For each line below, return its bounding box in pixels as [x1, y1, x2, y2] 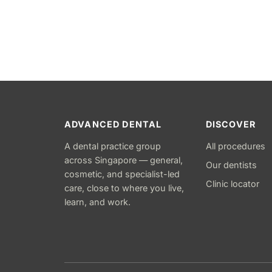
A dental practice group [64, 140, 161, 151]
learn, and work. [64, 196, 131, 207]
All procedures [205, 140, 265, 151]
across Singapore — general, [64, 154, 183, 165]
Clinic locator [205, 178, 259, 189]
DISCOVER [205, 118, 256, 129]
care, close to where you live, [64, 182, 184, 193]
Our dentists [205, 159, 257, 170]
